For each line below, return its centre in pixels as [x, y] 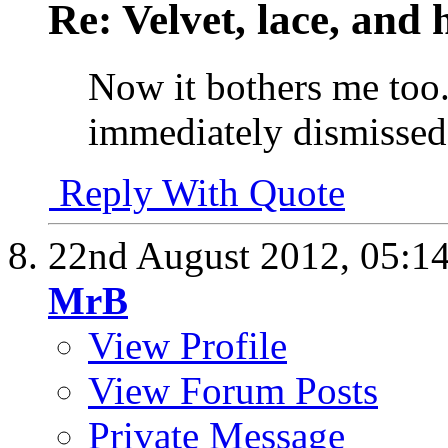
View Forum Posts [233, 391]
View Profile [187, 346]
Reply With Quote [197, 193]
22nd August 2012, [204, 256]
